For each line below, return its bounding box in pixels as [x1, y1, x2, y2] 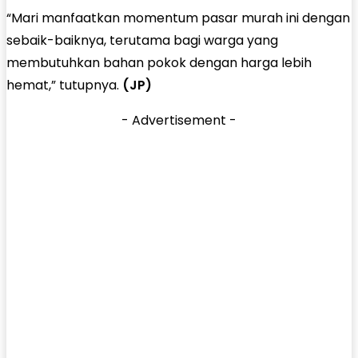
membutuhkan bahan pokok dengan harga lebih [6, 53, 312, 72]
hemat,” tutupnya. [6, 75, 122, 94]
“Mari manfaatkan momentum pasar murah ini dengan [6, 8, 350, 27]
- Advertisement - [121, 110, 237, 129]
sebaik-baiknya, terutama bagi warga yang [6, 30, 278, 50]
